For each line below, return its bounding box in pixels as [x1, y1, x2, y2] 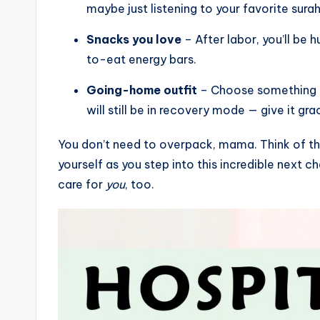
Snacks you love [86, 32, 181, 47]
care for [58, 177, 106, 192]
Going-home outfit [86, 83, 197, 98]
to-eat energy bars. [86, 52, 196, 67]
